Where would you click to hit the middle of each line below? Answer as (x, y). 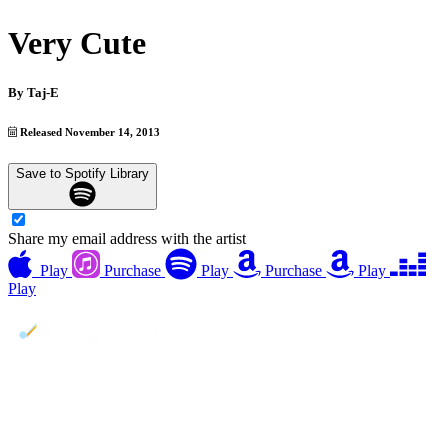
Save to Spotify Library (82, 173)
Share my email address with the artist (127, 239)
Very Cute (77, 43)
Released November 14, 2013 (89, 131)
